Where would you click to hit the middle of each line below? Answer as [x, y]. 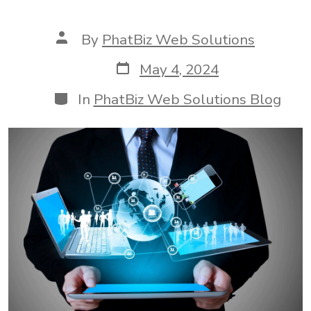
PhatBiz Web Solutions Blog [187, 99]
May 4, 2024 [179, 69]
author [78, 52]
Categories [88, 96]
